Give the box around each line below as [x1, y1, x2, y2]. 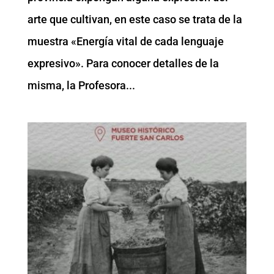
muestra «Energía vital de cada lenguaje [27, 34, 224, 48]
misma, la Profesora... [27, 78, 135, 92]
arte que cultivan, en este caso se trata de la [27, 12, 242, 26]
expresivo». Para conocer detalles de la [27, 56, 219, 70]
